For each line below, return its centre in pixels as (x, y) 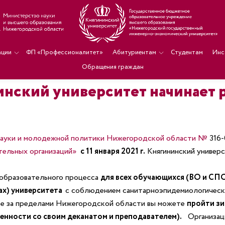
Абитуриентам (134, 52)
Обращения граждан (113, 67)
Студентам (187, 52)
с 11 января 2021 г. (113, 151)
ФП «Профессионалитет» (64, 52)
